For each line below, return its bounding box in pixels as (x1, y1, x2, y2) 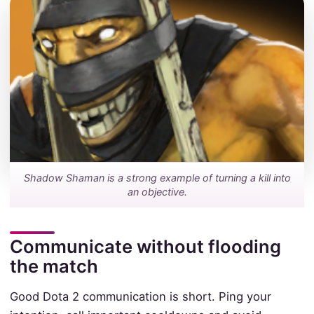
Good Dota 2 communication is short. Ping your (9, 289, 271, 304)
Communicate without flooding (9, 235, 281, 258)
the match (9, 255, 98, 278)
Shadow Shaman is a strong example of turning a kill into (23, 172, 291, 184)
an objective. (127, 186, 187, 198)
